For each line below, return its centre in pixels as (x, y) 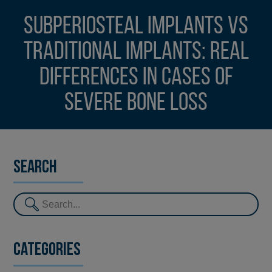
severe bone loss (136, 103)
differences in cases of (136, 78)
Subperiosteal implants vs (136, 27)
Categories (47, 251)
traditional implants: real (136, 52)
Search (36, 168)
